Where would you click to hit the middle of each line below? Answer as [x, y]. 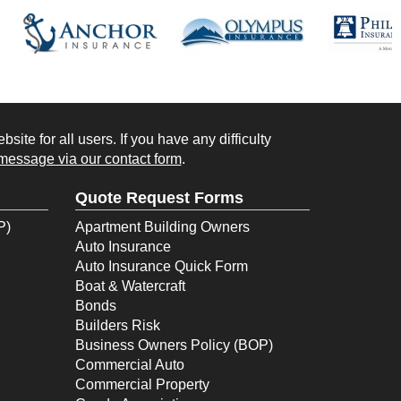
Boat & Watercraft [130, 286]
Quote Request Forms [159, 197]
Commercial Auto [129, 364]
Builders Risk [117, 325]
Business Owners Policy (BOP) [174, 345]
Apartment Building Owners [162, 226]
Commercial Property [142, 384]
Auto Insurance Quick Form [161, 266]
